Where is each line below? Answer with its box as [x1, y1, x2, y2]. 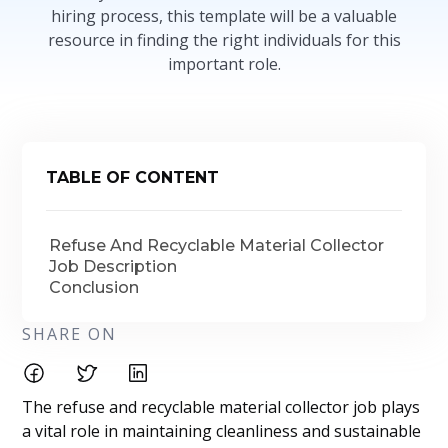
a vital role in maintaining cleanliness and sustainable [22, 420, 422, 442]
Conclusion [49, 278, 140, 297]
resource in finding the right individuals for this [47, 29, 401, 51]
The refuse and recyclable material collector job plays [22, 396, 421, 418]
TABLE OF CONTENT [46, 168, 220, 187]
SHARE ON [22, 323, 118, 345]
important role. [167, 53, 281, 75]
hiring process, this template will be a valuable [51, 5, 397, 27]
